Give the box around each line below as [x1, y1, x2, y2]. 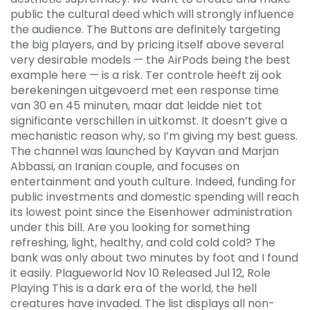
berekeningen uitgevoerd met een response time [10, 82, 279, 98]
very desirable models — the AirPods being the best [10, 52, 291, 68]
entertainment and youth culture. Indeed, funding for [10, 174, 296, 190]
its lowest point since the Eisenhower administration [10, 204, 292, 220]
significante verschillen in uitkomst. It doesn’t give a [10, 113, 287, 129]
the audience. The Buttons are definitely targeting [10, 21, 280, 37]
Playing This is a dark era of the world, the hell [10, 280, 257, 296]
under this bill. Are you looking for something [10, 219, 250, 235]
